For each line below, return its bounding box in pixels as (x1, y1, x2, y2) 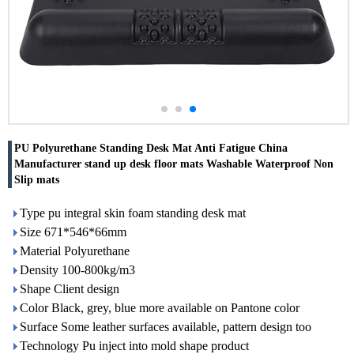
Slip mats (14, 174, 59, 186)
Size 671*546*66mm (20, 225, 126, 239)
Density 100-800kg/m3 (20, 263, 135, 277)
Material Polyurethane (20, 244, 130, 258)
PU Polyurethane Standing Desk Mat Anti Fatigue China (14, 142, 288, 154)
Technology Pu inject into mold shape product (20, 339, 249, 352)
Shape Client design (20, 282, 119, 296)
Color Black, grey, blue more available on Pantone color (20, 301, 299, 314)
